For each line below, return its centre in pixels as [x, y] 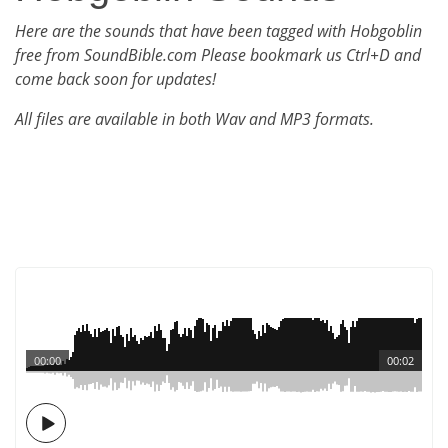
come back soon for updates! [115, 79]
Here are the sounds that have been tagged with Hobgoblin [218, 31]
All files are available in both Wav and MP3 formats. [194, 119]
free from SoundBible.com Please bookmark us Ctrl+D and [218, 55]
